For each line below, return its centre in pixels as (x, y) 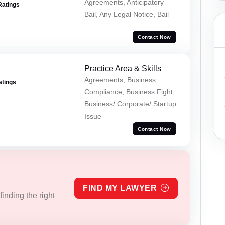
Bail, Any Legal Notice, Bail (126, 14)
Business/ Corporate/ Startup (130, 104)
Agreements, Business (120, 80)
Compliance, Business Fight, (129, 92)
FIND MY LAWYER (120, 188)
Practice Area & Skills (123, 69)
